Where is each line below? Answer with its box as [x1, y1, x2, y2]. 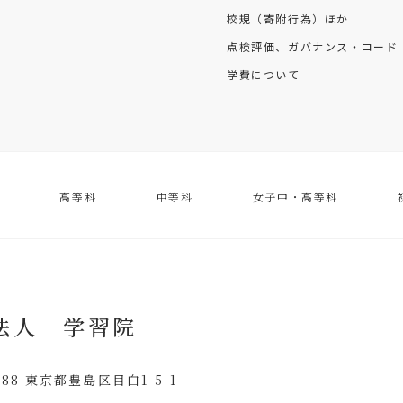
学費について [227, 67, 300, 83]
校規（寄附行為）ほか [227, 11, 349, 27]
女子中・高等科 [252, 189, 338, 205]
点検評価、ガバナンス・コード [227, 39, 399, 55]
